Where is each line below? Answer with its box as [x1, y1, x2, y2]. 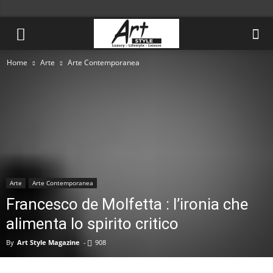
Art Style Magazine [17, 238, 80, 247]
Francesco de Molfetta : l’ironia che [6, 195, 248, 213]
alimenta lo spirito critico [6, 214, 179, 233]
